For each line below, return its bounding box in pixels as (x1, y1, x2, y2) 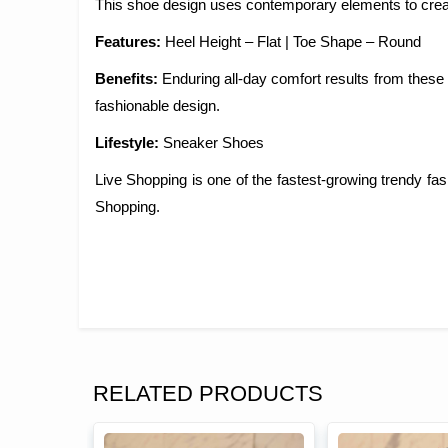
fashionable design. (95, 97, 220, 114)
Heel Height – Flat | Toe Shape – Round (165, 33, 421, 50)
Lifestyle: (95, 134, 159, 151)
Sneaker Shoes (159, 134, 264, 151)
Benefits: (95, 70, 163, 87)
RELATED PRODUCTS (93, 381, 323, 406)
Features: (95, 33, 165, 50)
